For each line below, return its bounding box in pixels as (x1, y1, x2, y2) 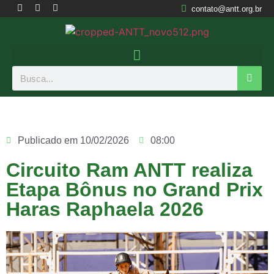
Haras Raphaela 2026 (6, 198, 204, 221)
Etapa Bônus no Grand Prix (6, 179, 263, 201)
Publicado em (18, 135, 78, 146)
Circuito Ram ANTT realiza (6, 159, 253, 182)
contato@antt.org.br (191, 4, 262, 13)
